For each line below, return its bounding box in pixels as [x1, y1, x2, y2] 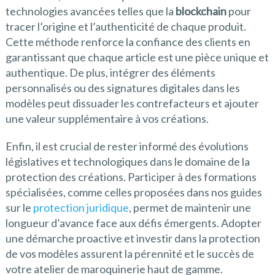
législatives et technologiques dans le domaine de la [5, 155, 250, 169]
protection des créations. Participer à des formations [5, 170, 257, 184]
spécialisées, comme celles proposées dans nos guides [5, 185, 262, 199]
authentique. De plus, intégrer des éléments [5, 66, 215, 80]
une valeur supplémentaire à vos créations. [5, 112, 209, 126]
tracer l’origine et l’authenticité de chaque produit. [5, 20, 246, 34]
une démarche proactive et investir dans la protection [5, 231, 260, 246]
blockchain [175, 4, 227, 18]
